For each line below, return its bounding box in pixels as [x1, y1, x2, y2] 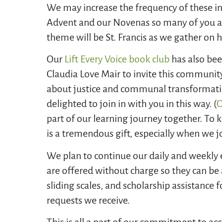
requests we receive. [47, 194, 130, 206]
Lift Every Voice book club [64, 54, 170, 65]
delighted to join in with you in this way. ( [47, 98, 217, 110]
